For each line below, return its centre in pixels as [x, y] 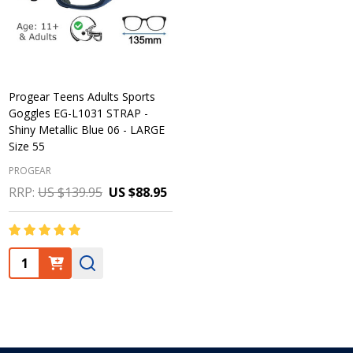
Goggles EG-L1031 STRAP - [78, 113]
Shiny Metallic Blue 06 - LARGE [87, 130]
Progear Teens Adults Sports [82, 97]
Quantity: [37, 258]
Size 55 [27, 146]
